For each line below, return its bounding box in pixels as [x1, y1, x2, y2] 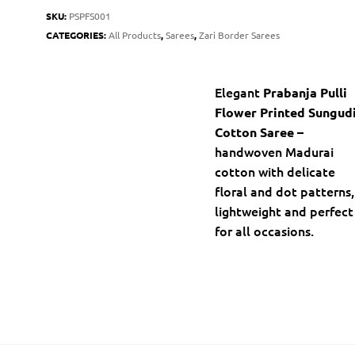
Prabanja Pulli [263, 84, 348, 101]
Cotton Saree [215, 124, 295, 141]
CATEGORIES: [46, 29, 109, 42]
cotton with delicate [215, 162, 336, 181]
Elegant [215, 83, 264, 101]
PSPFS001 [69, 10, 112, 23]
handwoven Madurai [215, 143, 334, 161]
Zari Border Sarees [199, 29, 281, 42]
